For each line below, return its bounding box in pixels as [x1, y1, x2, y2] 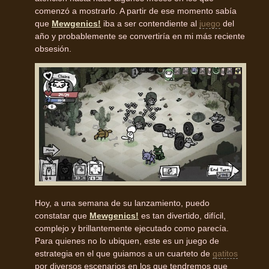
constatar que [35, 210, 89, 220]
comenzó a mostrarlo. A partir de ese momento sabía [35, 5, 237, 16]
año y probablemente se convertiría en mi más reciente [35, 31, 245, 41]
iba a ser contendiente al [101, 18, 199, 28]
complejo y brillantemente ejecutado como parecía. [35, 223, 229, 233]
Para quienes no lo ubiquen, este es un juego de [35, 235, 219, 246]
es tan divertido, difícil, [139, 210, 226, 220]
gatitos [213, 248, 238, 258]
